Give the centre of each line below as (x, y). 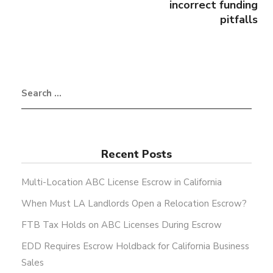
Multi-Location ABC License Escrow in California (122, 183)
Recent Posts (136, 154)
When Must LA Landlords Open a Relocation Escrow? (134, 204)
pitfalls (239, 20)
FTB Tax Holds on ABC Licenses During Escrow (122, 225)
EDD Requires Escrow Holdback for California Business (135, 246)
